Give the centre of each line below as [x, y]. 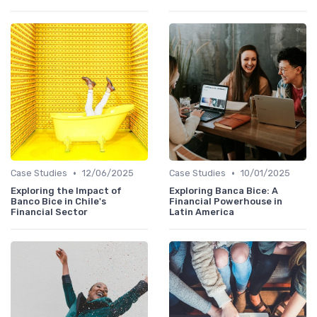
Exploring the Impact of [66, 191]
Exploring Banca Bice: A [224, 191]
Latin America [202, 212]
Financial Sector [49, 212]
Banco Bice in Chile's [58, 202]
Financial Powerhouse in [226, 202]
